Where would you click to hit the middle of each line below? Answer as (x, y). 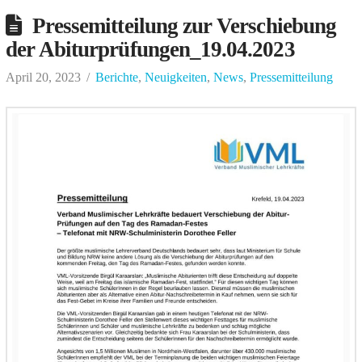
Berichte (116, 77)
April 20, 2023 (43, 77)
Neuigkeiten (175, 77)
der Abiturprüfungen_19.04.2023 (150, 49)
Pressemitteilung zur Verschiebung (184, 25)
